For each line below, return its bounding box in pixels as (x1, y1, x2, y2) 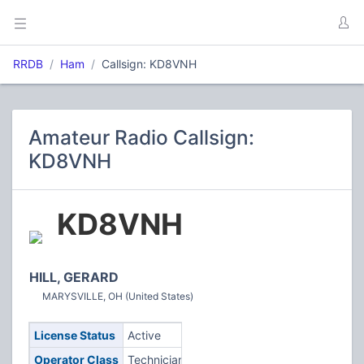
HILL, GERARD (29, 269, 119, 285)
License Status (33, 328, 115, 342)
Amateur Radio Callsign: (28, 125, 254, 149)
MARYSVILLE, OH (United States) (42, 290, 193, 302)
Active (127, 328, 161, 342)
